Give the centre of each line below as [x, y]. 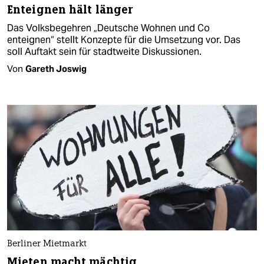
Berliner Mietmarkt [47, 244]
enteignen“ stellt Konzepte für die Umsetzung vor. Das [124, 40]
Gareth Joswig [56, 69]
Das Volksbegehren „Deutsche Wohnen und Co [108, 28]
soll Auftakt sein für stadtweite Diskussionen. [104, 52]
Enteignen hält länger [70, 10]
